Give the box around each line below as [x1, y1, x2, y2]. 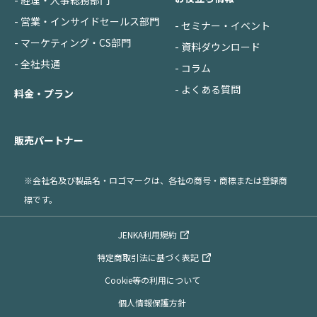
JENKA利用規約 [118, 229, 178, 241]
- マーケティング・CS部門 [14, 35, 131, 50]
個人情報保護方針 [118, 296, 187, 309]
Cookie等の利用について [104, 274, 200, 287]
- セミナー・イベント [175, 18, 271, 33]
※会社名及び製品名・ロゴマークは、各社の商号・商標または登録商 [23, 174, 287, 187]
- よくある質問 [175, 82, 241, 97]
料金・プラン [14, 86, 74, 101]
